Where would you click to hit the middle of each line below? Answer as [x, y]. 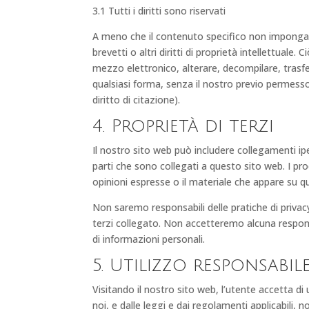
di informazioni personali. [149, 239]
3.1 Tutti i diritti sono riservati [159, 10]
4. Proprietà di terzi [183, 126]
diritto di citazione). [137, 99]
